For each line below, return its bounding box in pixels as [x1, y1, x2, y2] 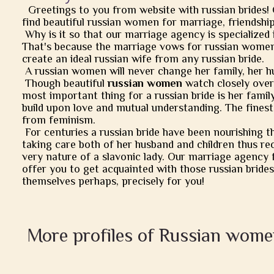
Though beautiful [22, 77, 108, 89]
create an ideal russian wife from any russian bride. [22, 53, 264, 65]
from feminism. [22, 114, 95, 126]
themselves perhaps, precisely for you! [22, 175, 204, 187]
